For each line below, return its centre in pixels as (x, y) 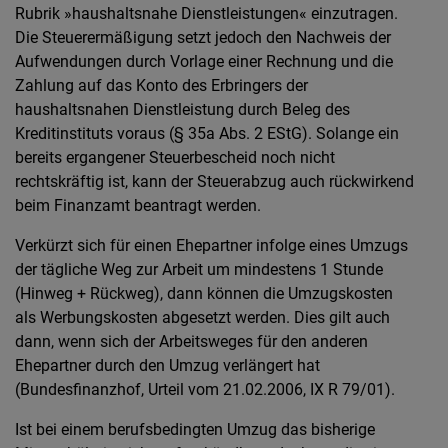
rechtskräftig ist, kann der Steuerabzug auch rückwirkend (214, 181)
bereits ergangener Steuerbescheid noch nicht (175, 157)
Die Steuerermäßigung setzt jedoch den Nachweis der (203, 37)
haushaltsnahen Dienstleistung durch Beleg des (182, 109)
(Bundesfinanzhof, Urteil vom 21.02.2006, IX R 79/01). (205, 389)
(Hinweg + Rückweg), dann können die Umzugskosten (204, 293)
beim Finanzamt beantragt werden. (138, 205)
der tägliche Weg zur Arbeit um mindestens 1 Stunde (199, 269)
